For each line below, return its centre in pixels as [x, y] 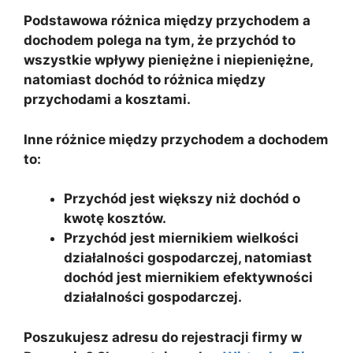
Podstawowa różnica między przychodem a [167, 21]
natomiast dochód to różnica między [145, 80]
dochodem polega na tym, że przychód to [160, 41]
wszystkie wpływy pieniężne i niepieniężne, [168, 60]
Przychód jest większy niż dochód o [182, 199]
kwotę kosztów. [115, 219]
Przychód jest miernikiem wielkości [181, 238]
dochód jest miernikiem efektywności [188, 278]
